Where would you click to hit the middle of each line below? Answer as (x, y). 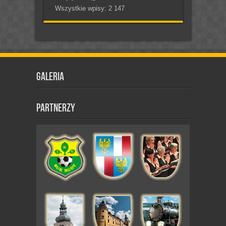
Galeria (50, 77)
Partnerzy (56, 108)
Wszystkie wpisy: (81, 9)
